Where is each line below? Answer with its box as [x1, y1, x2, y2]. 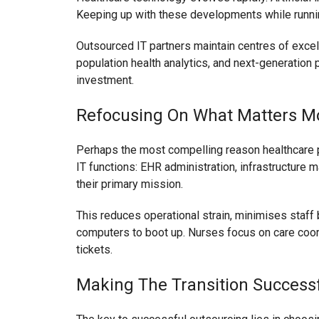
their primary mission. [76, 177, 183, 191]
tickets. [76, 243, 113, 256]
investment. [76, 73, 134, 87]
